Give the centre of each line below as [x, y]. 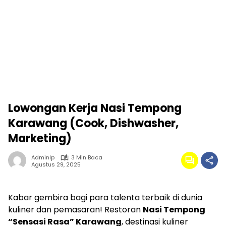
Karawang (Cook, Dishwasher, [93, 123]
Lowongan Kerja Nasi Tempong [95, 108]
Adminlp [43, 157]
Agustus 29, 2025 [56, 164]
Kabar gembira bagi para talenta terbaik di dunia [105, 197]
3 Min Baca [87, 157]
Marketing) [40, 138]
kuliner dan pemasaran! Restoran [75, 210]
